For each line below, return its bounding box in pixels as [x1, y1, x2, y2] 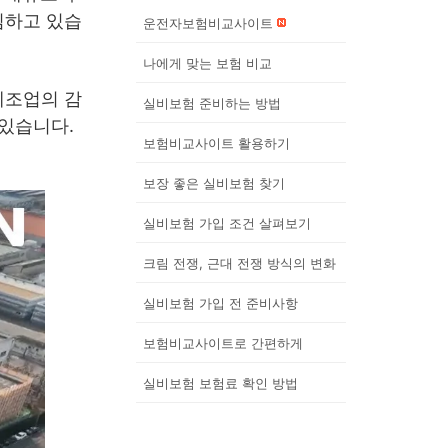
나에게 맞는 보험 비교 [143, 55, 272, 72]
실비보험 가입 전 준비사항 [143, 295, 298, 312]
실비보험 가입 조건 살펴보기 [143, 215, 311, 232]
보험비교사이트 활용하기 [143, 135, 290, 152]
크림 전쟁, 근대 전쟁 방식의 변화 [143, 255, 336, 272]
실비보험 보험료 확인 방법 [143, 375, 298, 392]
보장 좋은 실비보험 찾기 [143, 175, 285, 192]
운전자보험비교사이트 [143, 15, 273, 32]
